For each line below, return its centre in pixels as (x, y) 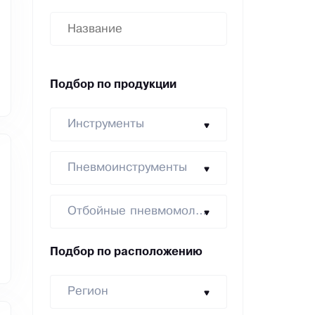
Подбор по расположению (126, 253)
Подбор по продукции (113, 85)
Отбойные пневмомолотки (201, 212)
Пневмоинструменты (127, 168)
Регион (88, 292)
